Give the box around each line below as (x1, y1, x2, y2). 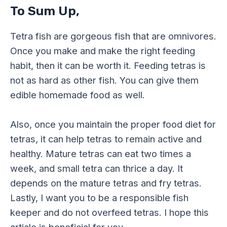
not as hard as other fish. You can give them (10, 74, 199, 86)
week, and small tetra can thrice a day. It (10, 162, 183, 174)
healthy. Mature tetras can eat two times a (10, 147, 191, 159)
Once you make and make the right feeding (10, 45, 195, 56)
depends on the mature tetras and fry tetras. (10, 177, 202, 188)
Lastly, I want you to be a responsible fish (10, 192, 188, 203)
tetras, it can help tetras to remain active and (10, 133, 202, 144)
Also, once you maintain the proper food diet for (10, 118, 216, 130)
